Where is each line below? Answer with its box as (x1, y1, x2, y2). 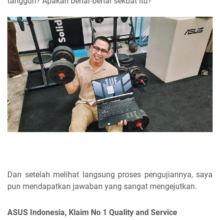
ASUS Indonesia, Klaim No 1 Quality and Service (7, 208, 177, 218)
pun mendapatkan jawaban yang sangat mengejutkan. (7, 182, 197, 192)
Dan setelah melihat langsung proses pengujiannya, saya (7, 170, 213, 180)
